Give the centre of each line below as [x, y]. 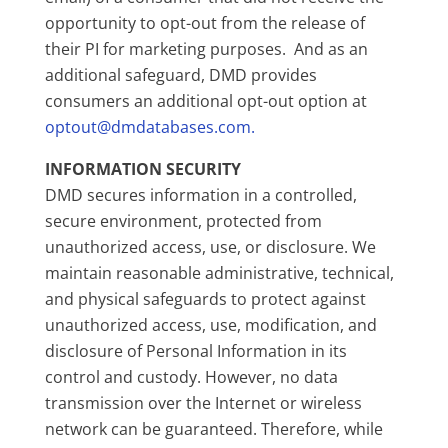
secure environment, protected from [183, 221]
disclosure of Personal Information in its [195, 351]
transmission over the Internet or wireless [203, 403]
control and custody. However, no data [191, 377]
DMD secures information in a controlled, [200, 195]
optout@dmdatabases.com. [149, 127]
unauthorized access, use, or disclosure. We [210, 247]
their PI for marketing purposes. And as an [206, 49]
